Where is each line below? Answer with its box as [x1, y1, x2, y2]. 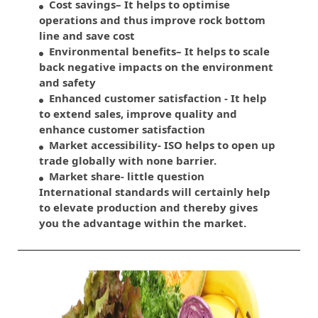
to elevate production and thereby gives [39, 200, 258, 215]
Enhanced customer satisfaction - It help [43, 91, 267, 106]
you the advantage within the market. [39, 216, 246, 231]
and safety [39, 75, 96, 90]
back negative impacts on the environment [39, 60, 273, 75]
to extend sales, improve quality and [39, 106, 237, 121]
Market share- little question [43, 169, 204, 184]
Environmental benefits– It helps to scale [43, 44, 270, 59]
